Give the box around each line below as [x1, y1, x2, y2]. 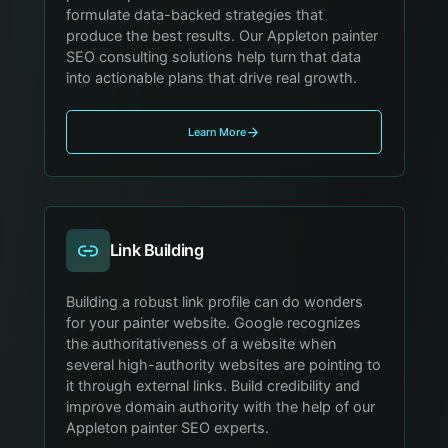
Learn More [187, 125, 246, 140]
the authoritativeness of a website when [66, 335, 337, 354]
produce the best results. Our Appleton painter [66, 26, 379, 45]
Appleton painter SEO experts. [66, 419, 270, 438]
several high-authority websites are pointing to [66, 356, 382, 375]
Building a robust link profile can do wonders [66, 293, 364, 312]
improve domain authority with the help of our [66, 398, 376, 417]
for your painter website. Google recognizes [66, 314, 362, 333]
